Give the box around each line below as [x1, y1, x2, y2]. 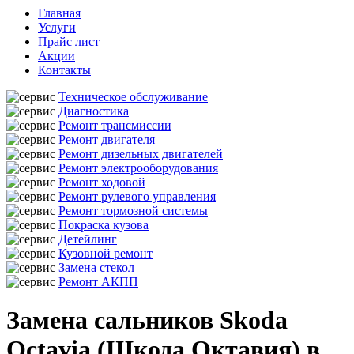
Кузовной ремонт [58, 247, 153, 260]
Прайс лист [38, 35, 100, 48]
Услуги [38, 21, 76, 34]
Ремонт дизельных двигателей [58, 147, 223, 160]
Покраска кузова [58, 218, 149, 232]
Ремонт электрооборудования [58, 161, 218, 175]
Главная [38, 6, 81, 20]
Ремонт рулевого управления [58, 190, 216, 203]
